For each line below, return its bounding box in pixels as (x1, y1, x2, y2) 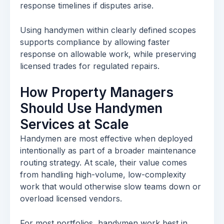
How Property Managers (20, 84, 173, 100)
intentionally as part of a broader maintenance (20, 145, 196, 155)
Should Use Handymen (20, 100, 162, 116)
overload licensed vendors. (20, 193, 122, 203)
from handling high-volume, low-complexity (20, 169, 186, 179)
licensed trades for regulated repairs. (20, 61, 159, 71)
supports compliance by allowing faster (20, 37, 170, 47)
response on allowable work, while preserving (20, 49, 196, 59)
